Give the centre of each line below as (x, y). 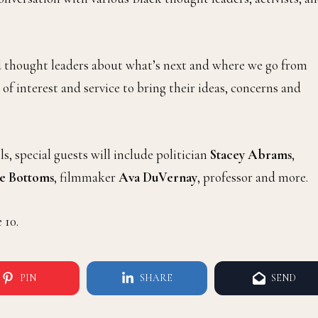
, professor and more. (253, 177)
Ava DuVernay (158, 177)
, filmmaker (86, 177)
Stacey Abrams (251, 154)
